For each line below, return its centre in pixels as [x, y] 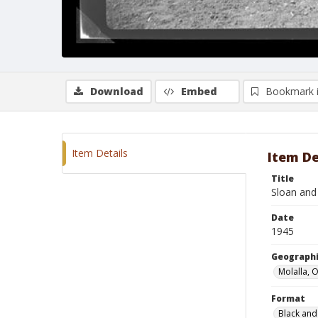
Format [288, 298]
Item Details [100, 153]
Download [117, 91]
